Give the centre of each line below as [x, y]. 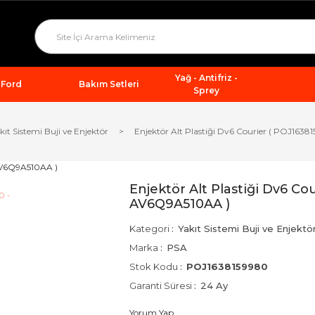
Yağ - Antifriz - [206, 78]
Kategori [149, 229]
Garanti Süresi [161, 285]
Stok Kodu [154, 266]
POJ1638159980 [227, 266]
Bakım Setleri [109, 84]
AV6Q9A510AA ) [180, 204]
